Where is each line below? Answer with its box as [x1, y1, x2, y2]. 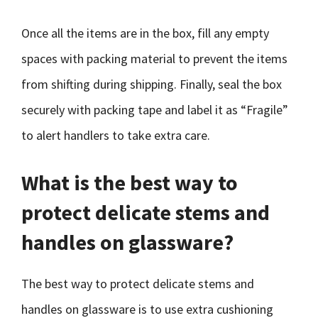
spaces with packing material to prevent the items [21, 50, 287, 67]
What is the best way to [21, 169, 238, 196]
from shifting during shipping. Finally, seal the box [21, 76, 282, 92]
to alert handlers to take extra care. [21, 127, 210, 143]
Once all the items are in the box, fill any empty [21, 25, 269, 41]
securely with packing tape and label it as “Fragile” [21, 102, 288, 118]
